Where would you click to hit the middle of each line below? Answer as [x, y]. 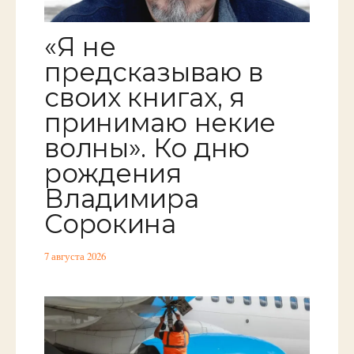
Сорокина [110, 223]
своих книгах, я [145, 97]
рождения [113, 173]
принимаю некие [160, 122]
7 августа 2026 [75, 257]
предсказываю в [154, 72]
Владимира [122, 198]
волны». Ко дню [147, 147]
